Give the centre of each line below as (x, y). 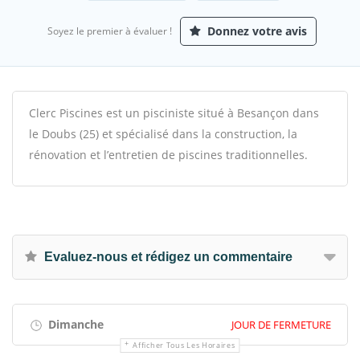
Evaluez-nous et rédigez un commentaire (167, 257)
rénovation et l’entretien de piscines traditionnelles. (168, 155)
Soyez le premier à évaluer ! (110, 31)
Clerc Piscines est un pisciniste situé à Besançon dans (174, 113)
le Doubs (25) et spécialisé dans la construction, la (163, 134)
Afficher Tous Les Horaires (184, 345)
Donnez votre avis (256, 31)
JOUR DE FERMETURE (281, 325)
